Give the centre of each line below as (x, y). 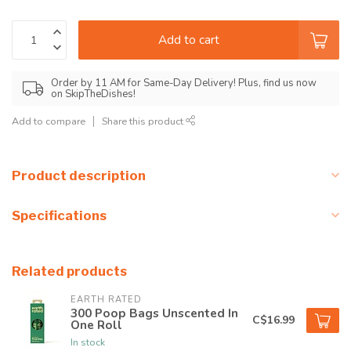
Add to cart (188, 40)
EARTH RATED (106, 300)
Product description (79, 176)
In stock (88, 342)
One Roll (96, 325)
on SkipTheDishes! (93, 94)
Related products (69, 271)
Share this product (144, 121)
